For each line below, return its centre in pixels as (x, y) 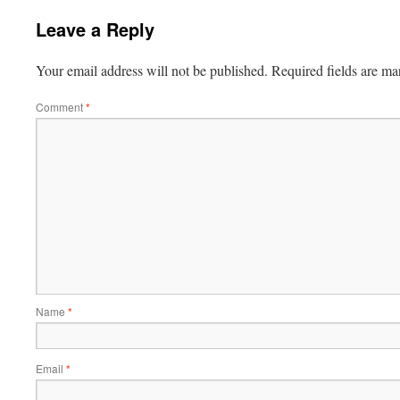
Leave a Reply (95, 29)
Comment (61, 107)
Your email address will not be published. (152, 70)
